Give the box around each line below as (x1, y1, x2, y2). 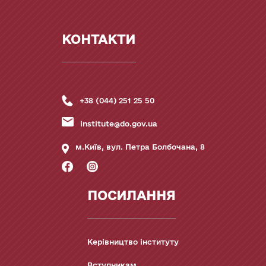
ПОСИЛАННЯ (87, 188, 175, 202)
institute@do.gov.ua (80, 119, 157, 128)
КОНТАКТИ (61, 32, 135, 46)
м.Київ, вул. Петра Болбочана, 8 (75, 142, 205, 151)
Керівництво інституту (87, 237, 179, 246)
